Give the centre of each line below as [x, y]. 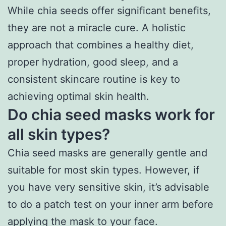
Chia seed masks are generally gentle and [107, 153]
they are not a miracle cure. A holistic [97, 27]
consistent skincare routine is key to [94, 79]
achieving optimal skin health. [78, 96]
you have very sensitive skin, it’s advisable [108, 187]
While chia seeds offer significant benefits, [109, 10]
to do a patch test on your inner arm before [110, 204]
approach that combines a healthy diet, [101, 45]
